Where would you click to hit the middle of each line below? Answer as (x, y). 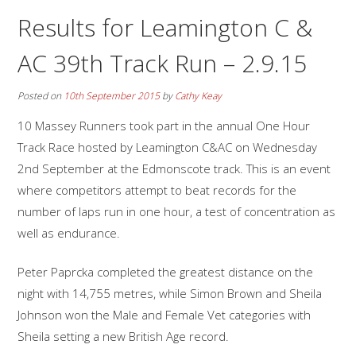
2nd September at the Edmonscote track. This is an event (174, 168)
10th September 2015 (112, 95)
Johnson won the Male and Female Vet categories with (164, 315)
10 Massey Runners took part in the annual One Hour (164, 125)
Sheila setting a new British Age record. (124, 337)
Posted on (41, 95)
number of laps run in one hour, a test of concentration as (177, 211)
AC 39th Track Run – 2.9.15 (163, 63)
